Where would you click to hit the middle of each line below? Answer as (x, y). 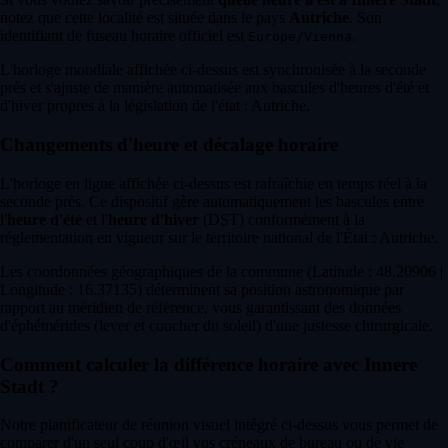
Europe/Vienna (300, 37)
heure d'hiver (153, 219)
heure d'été (44, 219)
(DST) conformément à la (282, 219)
